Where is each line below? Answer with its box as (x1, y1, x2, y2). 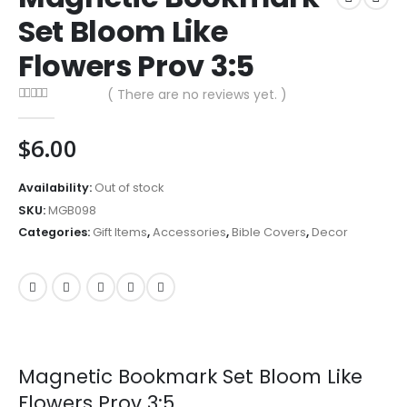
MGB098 (48, 202, 96, 218)
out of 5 (23, 105, 55, 120)
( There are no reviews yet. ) (106, 85, 287, 104)
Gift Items (93, 224, 147, 241)
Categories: (18, 224, 93, 241)
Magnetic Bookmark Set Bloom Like (18, 363, 362, 391)
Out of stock (94, 180, 164, 196)
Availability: (18, 180, 94, 196)
